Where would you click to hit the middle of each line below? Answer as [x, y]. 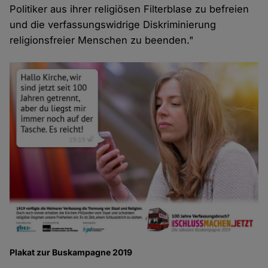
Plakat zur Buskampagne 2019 [71, 252]
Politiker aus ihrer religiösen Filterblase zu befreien [130, 9]
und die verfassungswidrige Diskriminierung [113, 25]
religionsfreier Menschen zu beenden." [102, 40]
